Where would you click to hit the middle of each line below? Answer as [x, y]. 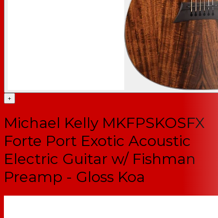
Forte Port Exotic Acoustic [97, 141]
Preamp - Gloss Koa [74, 177]
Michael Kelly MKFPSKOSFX [104, 123]
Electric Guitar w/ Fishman [100, 159]
